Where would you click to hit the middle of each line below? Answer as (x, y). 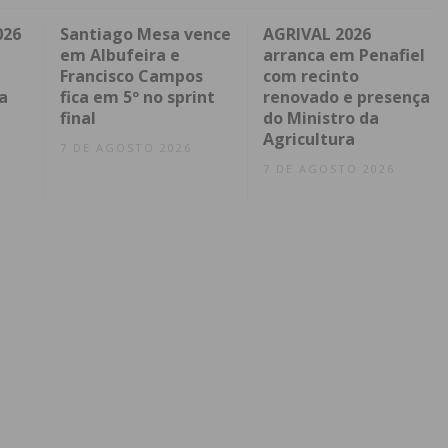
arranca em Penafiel (343, 55)
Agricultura (308, 139)
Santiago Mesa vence (145, 34)
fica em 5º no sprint (137, 97)
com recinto (310, 76)
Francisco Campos (131, 76)
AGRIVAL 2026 (316, 34)
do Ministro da (320, 118)
